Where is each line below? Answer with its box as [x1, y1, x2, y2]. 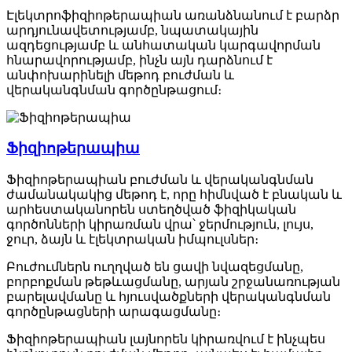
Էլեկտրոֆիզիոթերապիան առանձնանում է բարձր [6, 9, 339, 23]
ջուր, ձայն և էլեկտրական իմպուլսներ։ [6, 232, 258, 246]
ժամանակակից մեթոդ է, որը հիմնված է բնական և [6, 187, 342, 201]
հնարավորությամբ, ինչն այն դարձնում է [6, 53, 273, 68]
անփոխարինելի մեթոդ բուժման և [6, 68, 234, 82]
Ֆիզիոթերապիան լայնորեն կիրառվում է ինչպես [6, 332, 325, 346]
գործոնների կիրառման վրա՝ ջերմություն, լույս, [6, 217, 313, 231]
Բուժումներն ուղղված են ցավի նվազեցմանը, [6, 259, 303, 273]
